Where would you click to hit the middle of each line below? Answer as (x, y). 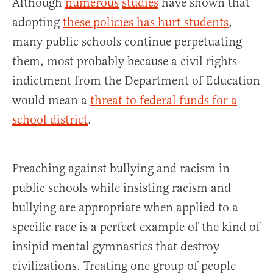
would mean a (51, 101)
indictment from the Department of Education (136, 81)
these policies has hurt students (146, 23)
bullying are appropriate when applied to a (125, 208)
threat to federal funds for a (164, 101)
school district (50, 120)
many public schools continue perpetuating (127, 42)
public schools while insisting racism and (122, 188)
